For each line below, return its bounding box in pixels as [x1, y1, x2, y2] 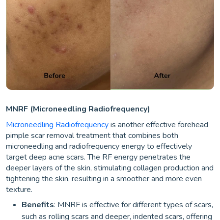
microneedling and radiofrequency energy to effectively [6, 140, 192, 152]
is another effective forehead [109, 119, 208, 130]
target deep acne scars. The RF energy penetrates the [6, 151, 191, 163]
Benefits [22, 199, 54, 210]
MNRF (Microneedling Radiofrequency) [6, 103, 150, 114]
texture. [6, 184, 32, 195]
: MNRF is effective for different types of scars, [54, 199, 213, 210]
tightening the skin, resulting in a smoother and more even [6, 173, 202, 184]
